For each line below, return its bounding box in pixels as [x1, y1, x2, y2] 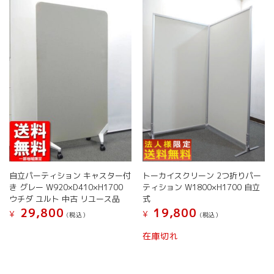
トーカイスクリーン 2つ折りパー [142, 169, 261, 181]
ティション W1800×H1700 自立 [142, 181, 260, 193]
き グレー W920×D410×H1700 [9, 181, 124, 193]
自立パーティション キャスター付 [9, 169, 131, 181]
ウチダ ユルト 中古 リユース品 [9, 193, 120, 204]
